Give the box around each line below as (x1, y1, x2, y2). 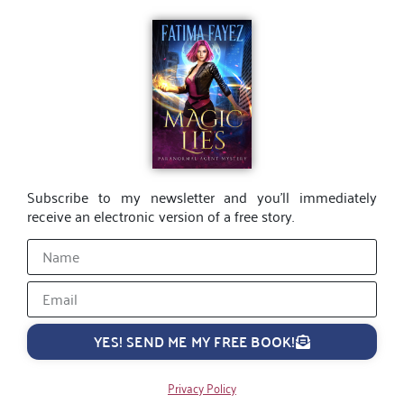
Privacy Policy (168, 375, 236, 399)
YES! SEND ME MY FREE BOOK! (94, 328, 296, 355)
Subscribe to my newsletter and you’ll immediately (27, 183, 377, 209)
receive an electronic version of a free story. (27, 202, 294, 228)
